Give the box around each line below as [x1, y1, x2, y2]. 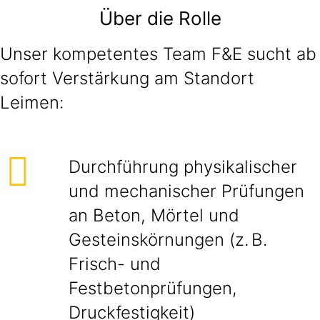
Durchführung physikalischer [69, 156, 297, 177]
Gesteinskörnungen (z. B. [69, 229, 267, 250]
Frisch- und [69, 254, 161, 274]
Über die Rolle [99, 7, 221, 29]
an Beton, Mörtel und [69, 205, 239, 226]
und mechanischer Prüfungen [69, 181, 304, 201]
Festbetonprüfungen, [69, 278, 237, 299]
